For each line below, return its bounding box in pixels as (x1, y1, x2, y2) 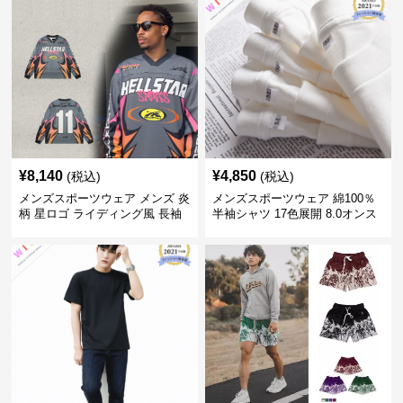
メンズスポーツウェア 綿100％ (211, 192, 375, 205)
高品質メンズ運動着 (211, 222, 318, 236)
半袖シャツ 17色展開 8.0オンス (211, 207, 377, 220)
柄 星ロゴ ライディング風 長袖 (19, 207, 183, 220)
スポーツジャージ (19, 222, 113, 236)
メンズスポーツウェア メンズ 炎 (19, 192, 191, 205)
